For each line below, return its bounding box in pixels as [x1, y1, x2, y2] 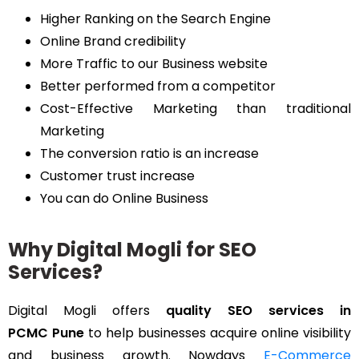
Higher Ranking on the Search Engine [40, 10, 271, 29]
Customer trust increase [40, 167, 195, 186]
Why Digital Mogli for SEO [8, 236, 256, 264]
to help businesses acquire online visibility [84, 324, 351, 343]
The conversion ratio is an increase [40, 144, 259, 163]
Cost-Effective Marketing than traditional [40, 99, 351, 119]
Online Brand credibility [40, 32, 186, 51]
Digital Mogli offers [8, 301, 166, 321]
